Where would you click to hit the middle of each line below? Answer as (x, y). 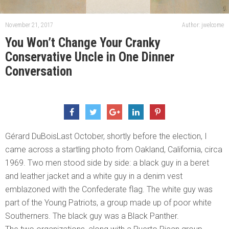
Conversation (39, 72)
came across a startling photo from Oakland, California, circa (114, 150)
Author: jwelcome (203, 25)
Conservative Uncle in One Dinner (90, 57)
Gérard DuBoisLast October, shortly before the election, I (106, 136)
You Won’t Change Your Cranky (83, 43)
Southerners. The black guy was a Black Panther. (92, 216)
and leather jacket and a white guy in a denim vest (94, 176)
